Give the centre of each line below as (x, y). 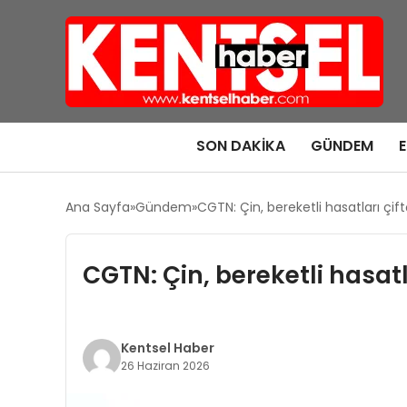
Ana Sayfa (98, 207)
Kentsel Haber (167, 348)
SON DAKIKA (240, 146)
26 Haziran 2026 (165, 366)
